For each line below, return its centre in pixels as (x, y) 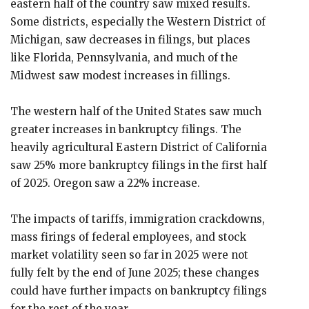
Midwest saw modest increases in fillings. (122, 76)
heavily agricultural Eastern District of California (139, 147)
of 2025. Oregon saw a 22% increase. (105, 183)
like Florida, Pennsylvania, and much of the (124, 58)
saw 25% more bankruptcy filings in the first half (139, 165)
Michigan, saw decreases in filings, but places (130, 40)
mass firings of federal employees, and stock (128, 237)
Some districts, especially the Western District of (138, 22)
